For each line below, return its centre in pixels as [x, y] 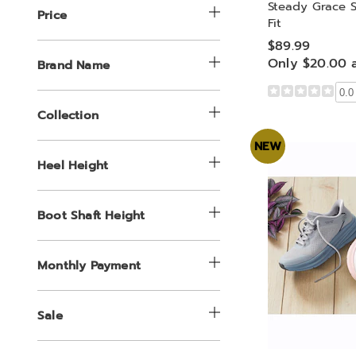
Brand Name [74, 65]
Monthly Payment [89, 265]
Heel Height [73, 165]
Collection [68, 115]
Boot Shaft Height [91, 215]
